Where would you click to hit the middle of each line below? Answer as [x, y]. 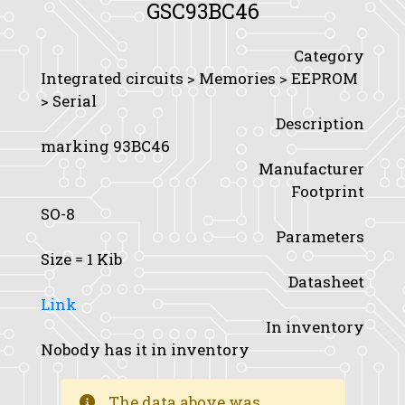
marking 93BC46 [105, 146]
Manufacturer [311, 169]
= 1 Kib [97, 259]
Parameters [320, 236]
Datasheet [326, 282]
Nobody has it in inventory [145, 349]
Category [329, 56]
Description [320, 123]
